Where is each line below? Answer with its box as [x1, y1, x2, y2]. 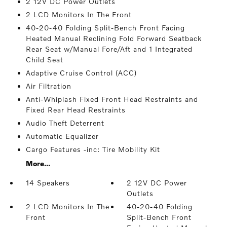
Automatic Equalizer [25, 132, 99, 140]
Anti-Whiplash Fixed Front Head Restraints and [25, 95, 198, 103]
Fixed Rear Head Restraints [25, 105, 126, 114]
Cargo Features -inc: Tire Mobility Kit [25, 145, 160, 154]
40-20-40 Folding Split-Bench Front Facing [25, 23, 185, 32]
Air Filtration [25, 82, 71, 90]
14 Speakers [25, 178, 70, 187]
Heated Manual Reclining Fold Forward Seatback [25, 34, 202, 43]
